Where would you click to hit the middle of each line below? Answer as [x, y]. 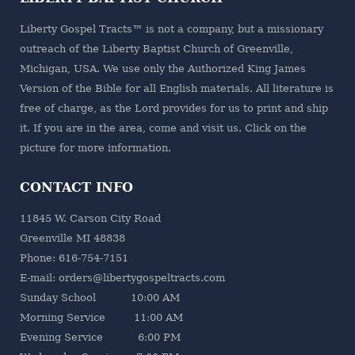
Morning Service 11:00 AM [101, 318]
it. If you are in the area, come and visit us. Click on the [163, 128]
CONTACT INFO [76, 188]
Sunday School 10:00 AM [99, 298]
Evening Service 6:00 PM [100, 338]
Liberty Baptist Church [161, 49]
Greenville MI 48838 [72, 239]
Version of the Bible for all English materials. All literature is [176, 89]
